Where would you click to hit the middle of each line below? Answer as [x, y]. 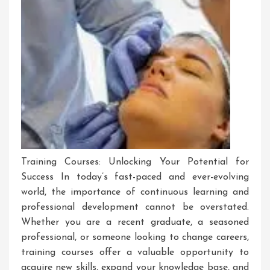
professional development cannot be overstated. [135, 208]
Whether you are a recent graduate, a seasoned [135, 223]
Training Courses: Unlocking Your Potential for [135, 162]
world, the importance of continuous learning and [135, 193]
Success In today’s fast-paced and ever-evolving [135, 177]
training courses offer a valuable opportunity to [135, 253]
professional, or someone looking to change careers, [135, 238]
